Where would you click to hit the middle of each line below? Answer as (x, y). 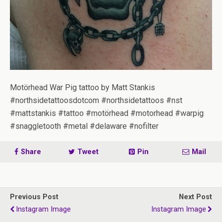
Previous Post (34, 197)
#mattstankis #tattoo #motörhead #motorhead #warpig (107, 113)
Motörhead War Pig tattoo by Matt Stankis (83, 87)
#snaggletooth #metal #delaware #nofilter (84, 126)
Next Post (195, 197)
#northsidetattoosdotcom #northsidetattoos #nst (96, 100)
